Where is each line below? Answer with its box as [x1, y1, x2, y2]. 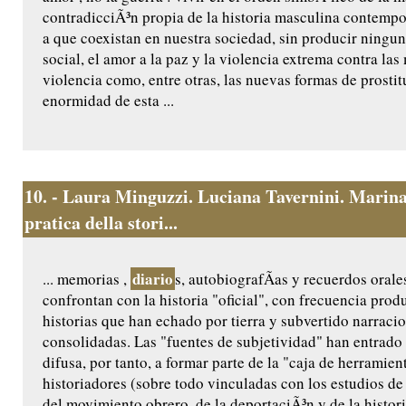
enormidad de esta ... [43, 90, 174, 111]
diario [132, 267, 173, 291]
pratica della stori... [24, 209, 178, 237]
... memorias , [43, 268, 130, 290]
